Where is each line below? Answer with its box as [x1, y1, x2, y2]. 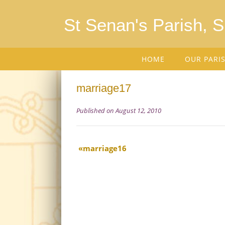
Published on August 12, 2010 [76, 106, 161, 115]
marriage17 [76, 82, 131, 94]
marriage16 [83, 143, 127, 153]
